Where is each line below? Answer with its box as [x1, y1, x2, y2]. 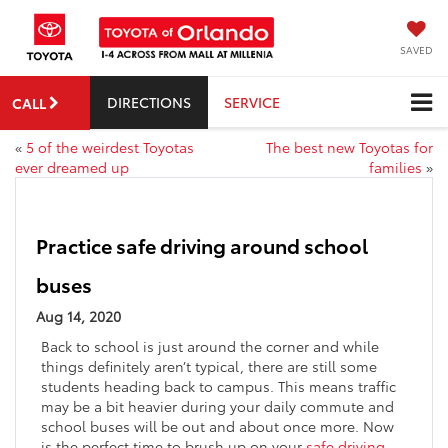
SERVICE [224, 91, 280, 112]
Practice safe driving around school [36, 231, 368, 260]
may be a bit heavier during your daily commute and [41, 396, 394, 417]
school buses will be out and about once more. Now [41, 416, 394, 437]
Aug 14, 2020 [36, 306, 121, 327]
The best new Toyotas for [266, 137, 433, 158]
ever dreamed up [15, 157, 129, 178]
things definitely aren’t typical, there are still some [41, 356, 377, 377]
